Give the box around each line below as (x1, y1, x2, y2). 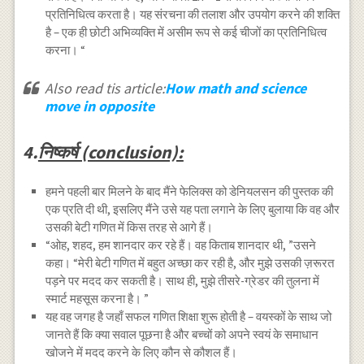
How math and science (164, 79, 306, 98)
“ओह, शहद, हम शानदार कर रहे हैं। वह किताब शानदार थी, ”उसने (45, 236, 317, 253)
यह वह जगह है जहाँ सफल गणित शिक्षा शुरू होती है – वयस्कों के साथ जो (45, 308, 332, 324)
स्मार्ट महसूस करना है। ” (45, 290, 149, 306)
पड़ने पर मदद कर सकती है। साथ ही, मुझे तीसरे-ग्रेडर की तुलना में (45, 272, 320, 288)
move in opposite (44, 97, 154, 116)
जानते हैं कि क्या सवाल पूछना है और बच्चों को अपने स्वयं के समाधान (45, 326, 319, 342)
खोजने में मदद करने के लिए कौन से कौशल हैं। (45, 344, 238, 360)
